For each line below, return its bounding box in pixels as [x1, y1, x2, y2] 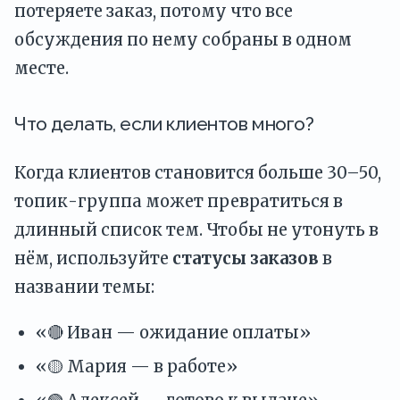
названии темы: [14, 277, 154, 298]
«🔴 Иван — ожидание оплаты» [36, 321, 311, 343]
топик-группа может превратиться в [14, 191, 343, 212]
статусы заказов [172, 248, 319, 270]
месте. [14, 57, 69, 79]
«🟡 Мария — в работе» [36, 355, 237, 377]
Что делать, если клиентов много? [14, 112, 314, 135]
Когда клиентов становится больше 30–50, [14, 162, 381, 184]
